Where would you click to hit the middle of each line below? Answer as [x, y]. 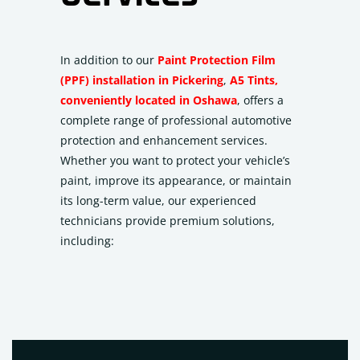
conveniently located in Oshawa [149, 100]
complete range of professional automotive [176, 120]
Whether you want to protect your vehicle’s [175, 160]
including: [87, 241]
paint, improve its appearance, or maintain [176, 180]
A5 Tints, [254, 80]
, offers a [260, 100]
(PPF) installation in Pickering [142, 80]
